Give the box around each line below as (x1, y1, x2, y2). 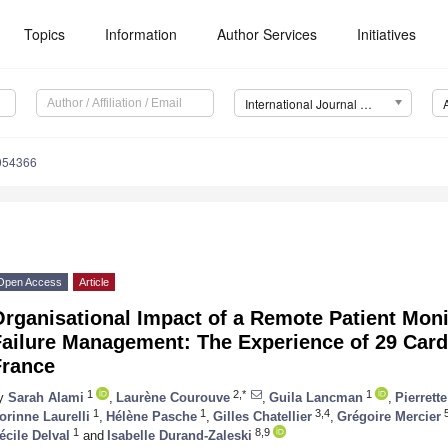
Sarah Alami (8, 389, 84, 405)
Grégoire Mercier (337, 408, 441, 424)
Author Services (217, 24, 318, 44)
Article (79, 276, 109, 289)
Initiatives (357, 24, 417, 44)
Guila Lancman (269, 389, 363, 405)
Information (105, 24, 178, 44)
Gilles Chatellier (213, 408, 312, 424)
